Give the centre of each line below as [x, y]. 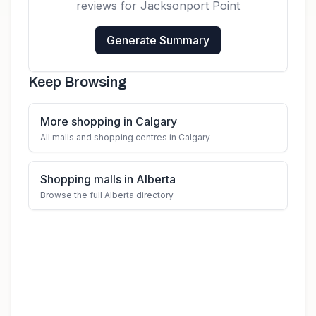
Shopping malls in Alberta [108, 179]
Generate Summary [158, 40]
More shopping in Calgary [109, 121]
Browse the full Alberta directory [107, 195]
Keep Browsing [78, 82]
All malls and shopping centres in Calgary [125, 137]
